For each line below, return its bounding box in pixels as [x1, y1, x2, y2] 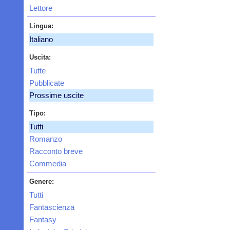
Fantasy [29, 216, 56, 224]
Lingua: [29, 22, 53, 30]
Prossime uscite [29, 91, 84, 100]
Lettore [29, 4, 52, 13]
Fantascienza [29, 203, 74, 212]
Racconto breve [29, 147, 83, 156]
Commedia [29, 160, 66, 168]
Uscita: [29, 53, 51, 62]
